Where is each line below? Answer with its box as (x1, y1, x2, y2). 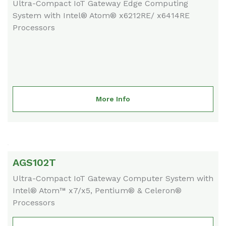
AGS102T (13, 156, 56, 169)
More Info (96, 95, 130, 103)
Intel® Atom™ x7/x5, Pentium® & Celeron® (13, 186, 182, 196)
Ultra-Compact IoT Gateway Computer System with (13, 174, 213, 184)
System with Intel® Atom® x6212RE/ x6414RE (13, 11, 190, 21)
